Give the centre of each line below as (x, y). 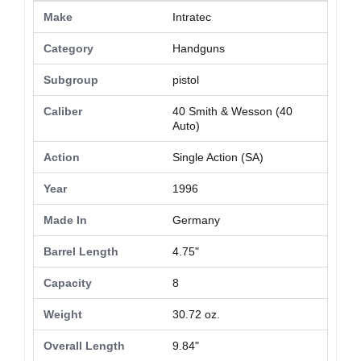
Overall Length (84, 346)
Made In (65, 220)
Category (68, 49)
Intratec (192, 17)
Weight (63, 315)
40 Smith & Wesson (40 (232, 112)
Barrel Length (81, 252)
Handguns (199, 49)
